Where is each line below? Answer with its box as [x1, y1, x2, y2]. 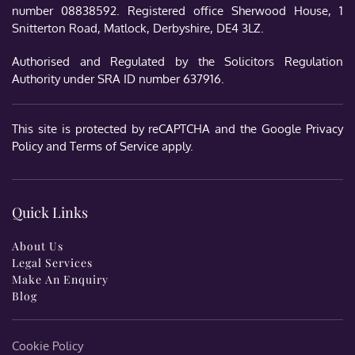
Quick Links [12, 203, 88, 222]
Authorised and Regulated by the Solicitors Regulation [12, 54, 343, 69]
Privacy [306, 121, 343, 136]
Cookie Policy [12, 338, 83, 353]
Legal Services [12, 255, 93, 270]
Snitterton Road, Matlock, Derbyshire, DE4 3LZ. [12, 21, 264, 36]
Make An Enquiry [12, 272, 109, 287]
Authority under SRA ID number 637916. [12, 71, 224, 86]
